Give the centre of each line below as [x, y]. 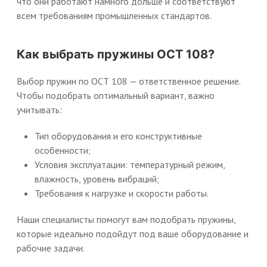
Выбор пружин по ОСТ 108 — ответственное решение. [128, 81]
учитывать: [39, 110]
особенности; [63, 150]
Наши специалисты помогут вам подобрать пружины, [126, 219]
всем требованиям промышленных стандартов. [114, 15]
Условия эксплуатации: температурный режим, [130, 164]
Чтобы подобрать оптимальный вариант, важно [116, 95]
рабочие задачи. [51, 248]
